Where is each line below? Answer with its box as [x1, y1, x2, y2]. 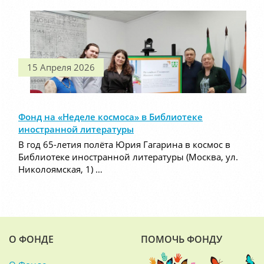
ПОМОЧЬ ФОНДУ [141, 233, 222, 246]
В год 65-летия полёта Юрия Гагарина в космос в [18, 138, 230, 151]
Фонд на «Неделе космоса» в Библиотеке [18, 111, 203, 123]
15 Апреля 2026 [27, 61, 95, 74]
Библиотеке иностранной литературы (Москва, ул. [18, 151, 238, 163]
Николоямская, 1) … [18, 163, 103, 176]
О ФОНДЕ [9, 233, 54, 246]
